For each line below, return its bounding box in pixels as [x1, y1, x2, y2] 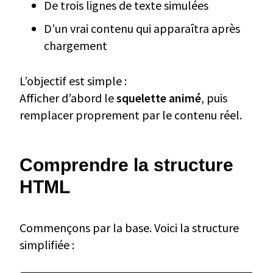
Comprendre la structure [19, 154, 233, 175]
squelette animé [116, 90, 201, 105]
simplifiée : [19, 236, 74, 252]
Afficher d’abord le [19, 90, 116, 105]
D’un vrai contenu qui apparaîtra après [44, 20, 240, 36]
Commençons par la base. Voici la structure [19, 219, 239, 235]
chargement [44, 37, 107, 53]
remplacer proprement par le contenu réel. [19, 107, 242, 122]
